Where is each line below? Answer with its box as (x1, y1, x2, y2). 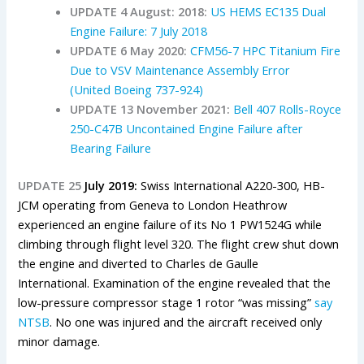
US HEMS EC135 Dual (210, 3, 327, 20)
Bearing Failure (70, 140, 152, 157)
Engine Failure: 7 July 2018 (70, 23, 208, 40)
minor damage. (18, 333, 101, 350)
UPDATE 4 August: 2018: (70, 3, 208, 20)
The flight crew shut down (197, 236, 340, 253)
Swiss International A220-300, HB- (137, 177, 326, 194)
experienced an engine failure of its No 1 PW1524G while (18, 216, 323, 233)
